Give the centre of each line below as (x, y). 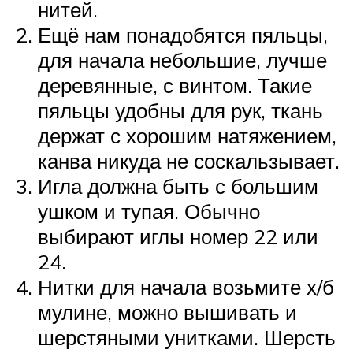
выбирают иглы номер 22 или (178, 237)
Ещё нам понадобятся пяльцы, (183, 35)
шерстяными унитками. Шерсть (187, 338)
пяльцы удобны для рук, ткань (180, 111)
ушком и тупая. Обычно (149, 212)
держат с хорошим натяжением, (187, 136)
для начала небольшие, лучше (182, 60)
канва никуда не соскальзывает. (189, 161)
